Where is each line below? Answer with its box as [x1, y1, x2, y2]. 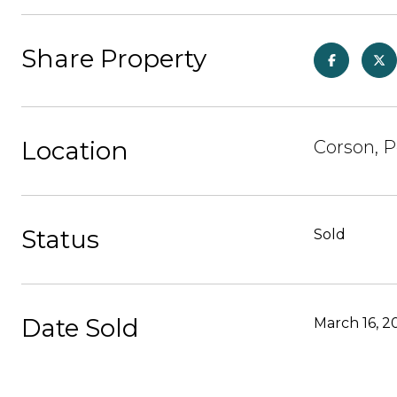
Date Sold [21, 313, 139, 343]
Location [21, 136, 128, 166]
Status [21, 224, 99, 254]
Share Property [21, 43, 206, 74]
